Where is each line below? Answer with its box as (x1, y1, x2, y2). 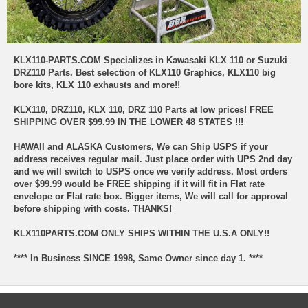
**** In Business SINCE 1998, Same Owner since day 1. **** (14, 252, 263, 263)
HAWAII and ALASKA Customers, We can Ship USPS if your (14, 141, 268, 152)
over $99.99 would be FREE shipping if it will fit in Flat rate (14, 178, 265, 189)
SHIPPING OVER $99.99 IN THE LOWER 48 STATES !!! (14, 116, 243, 127)
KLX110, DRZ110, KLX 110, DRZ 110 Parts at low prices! (14, 104, 250, 115)
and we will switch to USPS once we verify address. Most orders (14, 166, 287, 177)
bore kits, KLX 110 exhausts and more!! (14, 79, 180, 90)
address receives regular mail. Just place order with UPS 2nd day (14, 153, 292, 164)
